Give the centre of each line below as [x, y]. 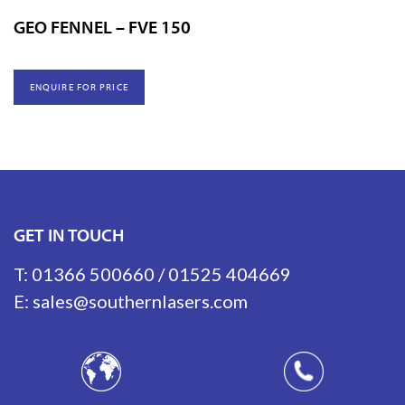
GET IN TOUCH [69, 234]
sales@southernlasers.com [140, 301]
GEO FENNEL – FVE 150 [102, 26]
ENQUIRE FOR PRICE [79, 87]
